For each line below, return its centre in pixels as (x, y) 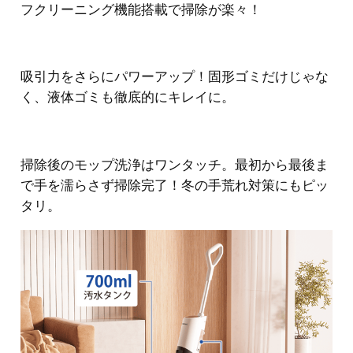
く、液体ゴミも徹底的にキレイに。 (128, 98)
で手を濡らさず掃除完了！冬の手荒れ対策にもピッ (175, 186)
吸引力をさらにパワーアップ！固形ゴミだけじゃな (175, 77)
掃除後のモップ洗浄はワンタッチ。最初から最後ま (175, 165)
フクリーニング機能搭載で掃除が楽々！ (141, 9)
